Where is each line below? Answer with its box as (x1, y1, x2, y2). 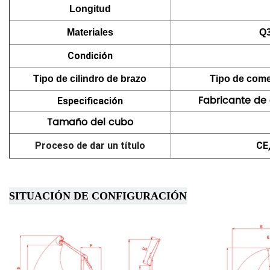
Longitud (69, 4, 111, 14)
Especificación (57, 95, 123, 107)
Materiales (66, 27, 113, 38)
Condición (67, 50, 113, 62)
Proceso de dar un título (34, 140, 145, 152)
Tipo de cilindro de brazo (33, 74, 147, 84)
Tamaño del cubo (46, 115, 133, 131)
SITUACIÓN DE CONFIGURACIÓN (8, 190, 187, 202)
